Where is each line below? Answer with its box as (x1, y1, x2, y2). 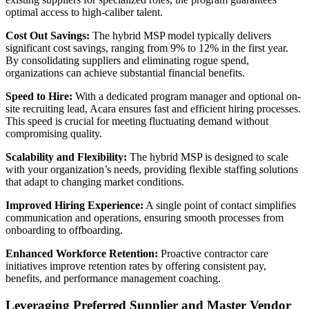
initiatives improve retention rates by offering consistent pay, (6, 259, 266, 272)
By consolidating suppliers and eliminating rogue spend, (6, 54, 249, 66)
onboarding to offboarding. (6, 223, 123, 236)
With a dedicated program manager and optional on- (72, 90, 301, 102)
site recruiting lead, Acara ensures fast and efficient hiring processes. (6, 102, 301, 114)
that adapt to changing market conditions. (6, 175, 184, 188)
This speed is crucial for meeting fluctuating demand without (6, 114, 268, 127)
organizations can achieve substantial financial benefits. (6, 66, 245, 79)
